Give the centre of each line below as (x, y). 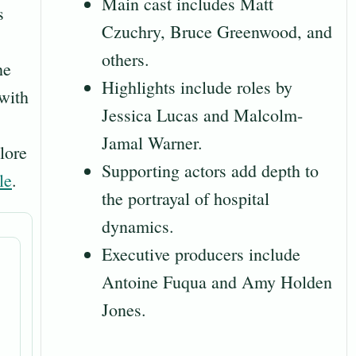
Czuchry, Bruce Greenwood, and (217, 32)
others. (126, 60)
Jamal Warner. (152, 143)
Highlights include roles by (197, 87)
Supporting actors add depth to (210, 171)
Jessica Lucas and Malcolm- (202, 115)
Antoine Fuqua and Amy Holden (217, 282)
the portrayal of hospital (186, 199)
